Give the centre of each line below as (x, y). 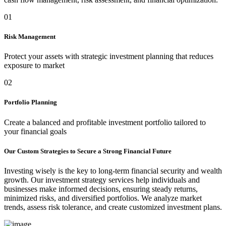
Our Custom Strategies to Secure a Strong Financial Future (88, 151)
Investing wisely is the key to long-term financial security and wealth (113, 171)
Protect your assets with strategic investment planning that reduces (109, 56)
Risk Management (30, 37)
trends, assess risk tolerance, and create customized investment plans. (113, 207)
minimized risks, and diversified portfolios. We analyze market (103, 198)
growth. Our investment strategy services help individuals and (102, 180)
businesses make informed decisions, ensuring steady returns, (101, 189)
